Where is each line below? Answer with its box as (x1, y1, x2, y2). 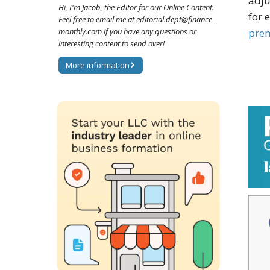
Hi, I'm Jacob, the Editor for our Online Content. (58, 2, 214, 13)
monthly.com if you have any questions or (58, 26, 196, 37)
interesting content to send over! (58, 38, 165, 49)
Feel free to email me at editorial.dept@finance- (58, 14, 215, 25)
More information (66, 60, 130, 71)
